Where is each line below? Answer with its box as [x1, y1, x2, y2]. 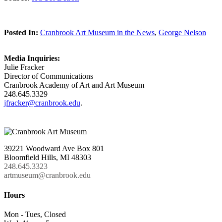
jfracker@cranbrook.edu [4, 99, 80, 108]
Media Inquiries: [4, 54, 60, 63]
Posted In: [4, 28, 38, 37]
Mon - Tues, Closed [4, 210, 66, 219]
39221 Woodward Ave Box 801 [4, 144, 104, 153]
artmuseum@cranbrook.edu [4, 171, 91, 180]
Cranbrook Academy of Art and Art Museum [4, 81, 144, 90]
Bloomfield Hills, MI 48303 [4, 153, 91, 162]
